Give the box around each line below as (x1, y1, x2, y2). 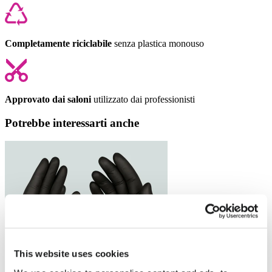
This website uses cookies (14, 248, 129, 259)
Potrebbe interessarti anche (5, 116, 139, 129)
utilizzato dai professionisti (91, 93, 195, 104)
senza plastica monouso (112, 38, 204, 49)
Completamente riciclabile (5, 38, 112, 49)
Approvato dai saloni (5, 93, 91, 104)
